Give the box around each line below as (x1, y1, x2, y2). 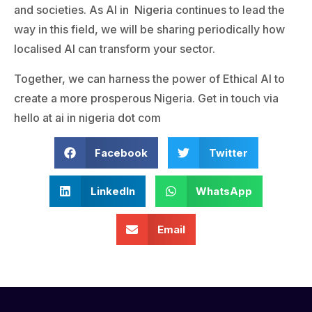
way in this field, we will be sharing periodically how (14, 22, 285, 37)
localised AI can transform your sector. (14, 42, 218, 56)
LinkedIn (90, 184, 135, 198)
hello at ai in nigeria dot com (14, 110, 161, 125)
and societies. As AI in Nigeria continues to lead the (14, 3, 285, 17)
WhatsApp (196, 184, 252, 198)
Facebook (95, 146, 148, 159)
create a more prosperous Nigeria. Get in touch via (14, 91, 279, 105)
